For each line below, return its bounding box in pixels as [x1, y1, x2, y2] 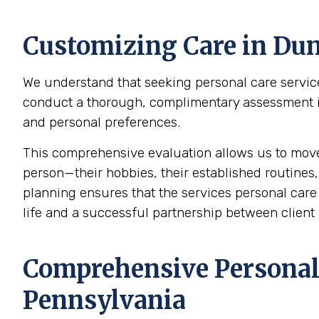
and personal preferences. [23, 114, 180, 130]
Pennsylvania [23, 286, 186, 315]
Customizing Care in [23, 31, 273, 61]
